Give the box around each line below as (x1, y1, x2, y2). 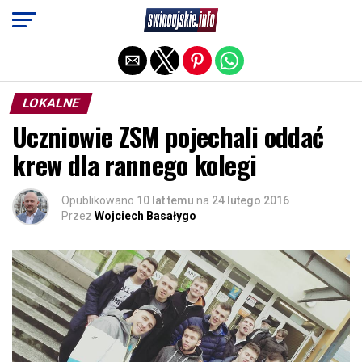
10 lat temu (137, 194, 194, 207)
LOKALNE (20, 95, 82, 111)
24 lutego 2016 (212, 194, 289, 207)
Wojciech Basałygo (95, 209, 196, 222)
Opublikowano (61, 194, 134, 207)
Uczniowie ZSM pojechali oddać (12, 117, 324, 155)
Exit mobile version (122, 11, 240, 27)
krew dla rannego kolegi (12, 145, 257, 183)
